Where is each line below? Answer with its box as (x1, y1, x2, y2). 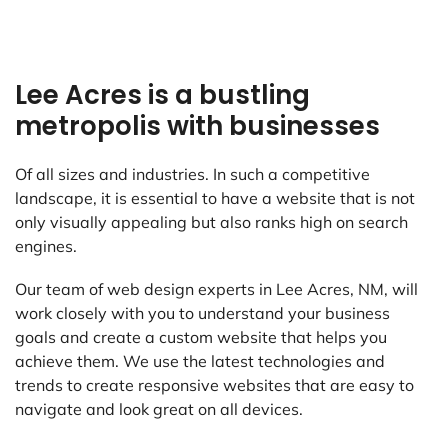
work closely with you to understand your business (15, 303, 390, 324)
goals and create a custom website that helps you (15, 327, 387, 348)
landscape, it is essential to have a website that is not (15, 188, 415, 209)
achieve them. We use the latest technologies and (15, 351, 385, 372)
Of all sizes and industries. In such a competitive (15, 164, 370, 185)
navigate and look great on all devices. (15, 399, 303, 420)
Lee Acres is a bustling (15, 77, 310, 114)
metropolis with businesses (15, 108, 380, 145)
